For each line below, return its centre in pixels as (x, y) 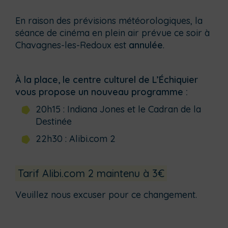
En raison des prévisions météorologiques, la (109, 21)
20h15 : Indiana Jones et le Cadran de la (118, 109)
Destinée (54, 121)
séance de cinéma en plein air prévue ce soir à (112, 33)
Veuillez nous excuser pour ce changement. (106, 195)
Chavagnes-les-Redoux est (72, 45)
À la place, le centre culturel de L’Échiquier (107, 80)
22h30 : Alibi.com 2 (76, 139)
